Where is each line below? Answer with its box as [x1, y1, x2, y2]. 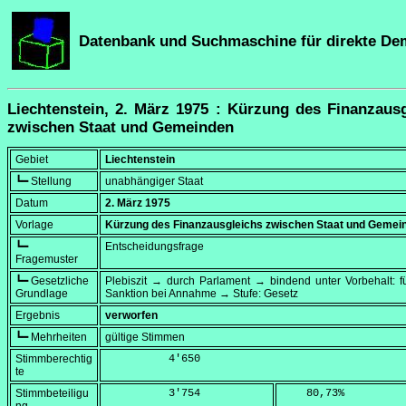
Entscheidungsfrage [105, 240, 204, 254]
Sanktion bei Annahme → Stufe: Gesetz [105, 287, 298, 301]
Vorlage [15, 218, 53, 232]
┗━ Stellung [15, 175, 72, 188]
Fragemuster [15, 253, 78, 266]
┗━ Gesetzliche [15, 275, 89, 288]
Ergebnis [15, 309, 60, 323]
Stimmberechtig [15, 353, 92, 366]
